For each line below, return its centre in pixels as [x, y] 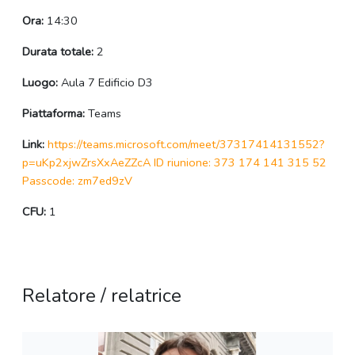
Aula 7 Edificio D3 [105, 83]
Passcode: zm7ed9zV [77, 181]
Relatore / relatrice [102, 296]
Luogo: [40, 83]
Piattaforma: [53, 114]
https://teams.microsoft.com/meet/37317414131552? [186, 145]
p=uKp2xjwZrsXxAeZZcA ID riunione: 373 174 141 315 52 [174, 163]
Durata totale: [58, 52]
